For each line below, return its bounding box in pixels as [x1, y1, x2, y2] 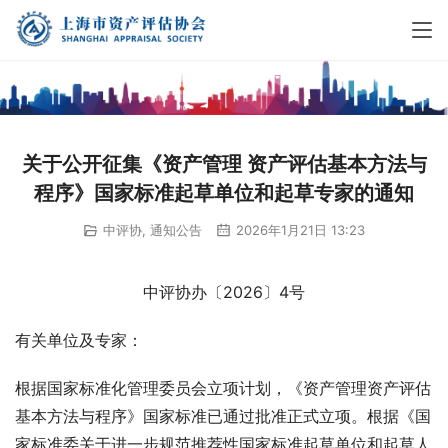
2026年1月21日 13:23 [232, 221, 365, 238]
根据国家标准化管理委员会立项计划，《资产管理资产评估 [15, 378, 431, 399]
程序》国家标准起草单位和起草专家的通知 [34, 180, 414, 205]
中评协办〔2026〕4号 [143, 282, 305, 303]
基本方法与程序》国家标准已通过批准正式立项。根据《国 [15, 406, 431, 427]
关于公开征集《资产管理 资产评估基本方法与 [21, 151, 427, 176]
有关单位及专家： [15, 330, 143, 351]
